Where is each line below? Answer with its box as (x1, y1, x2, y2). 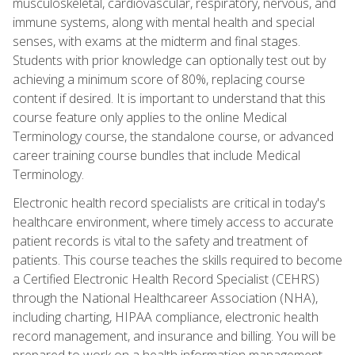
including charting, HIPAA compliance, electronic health (13, 307, 319, 326)
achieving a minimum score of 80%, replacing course (13, 70, 305, 88)
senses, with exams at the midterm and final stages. (13, 32, 300, 50)
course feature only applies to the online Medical (13, 108, 287, 126)
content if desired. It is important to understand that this (13, 89, 326, 107)
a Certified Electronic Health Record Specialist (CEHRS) (13, 269, 319, 288)
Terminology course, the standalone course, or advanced (13, 127, 334, 145)
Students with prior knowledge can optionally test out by (13, 51, 326, 69)
